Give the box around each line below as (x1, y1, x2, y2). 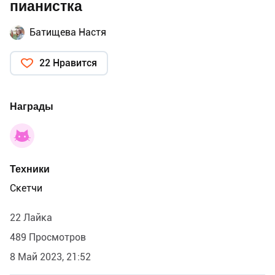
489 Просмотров (10, 231, 86, 243)
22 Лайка (10, 211, 52, 223)
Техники (10, 163, 50, 175)
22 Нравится (39, 56, 97, 69)
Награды (10, 100, 53, 112)
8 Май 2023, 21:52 (10, 250, 91, 263)
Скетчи (10, 182, 42, 194)
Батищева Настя (29, 26, 106, 38)
